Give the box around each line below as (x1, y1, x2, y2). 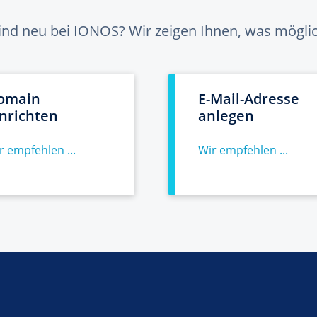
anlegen (198, 106, 254, 125)
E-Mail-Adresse (198, 89, 299, 108)
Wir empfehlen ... (198, 142, 288, 158)
